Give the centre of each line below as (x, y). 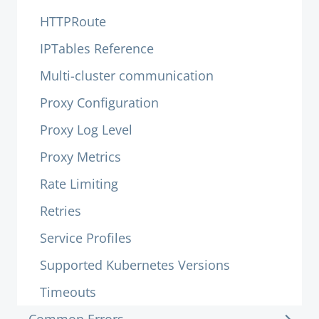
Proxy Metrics (80, 157)
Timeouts (68, 292)
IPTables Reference (97, 48)
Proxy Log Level (86, 130)
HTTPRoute (73, 21)
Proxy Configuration (99, 103)
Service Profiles (86, 238)
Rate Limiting (79, 184)
